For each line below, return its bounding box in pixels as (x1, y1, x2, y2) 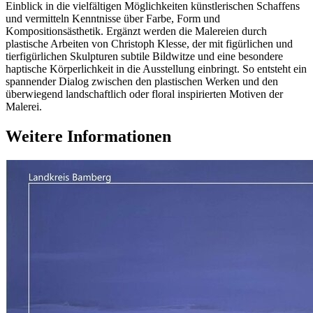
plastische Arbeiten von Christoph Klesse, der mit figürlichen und (6, 37, 293, 50)
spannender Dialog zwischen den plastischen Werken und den (6, 75, 278, 87)
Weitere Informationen (6, 126, 171, 145)
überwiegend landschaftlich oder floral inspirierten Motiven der (6, 87, 283, 100)
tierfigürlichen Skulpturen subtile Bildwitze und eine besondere (6, 50, 283, 62)
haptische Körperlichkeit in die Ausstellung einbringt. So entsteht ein (6, 62, 307, 75)
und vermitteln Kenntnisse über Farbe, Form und (6, 12, 220, 24)
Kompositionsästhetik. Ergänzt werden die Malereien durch (6, 24, 267, 37)
